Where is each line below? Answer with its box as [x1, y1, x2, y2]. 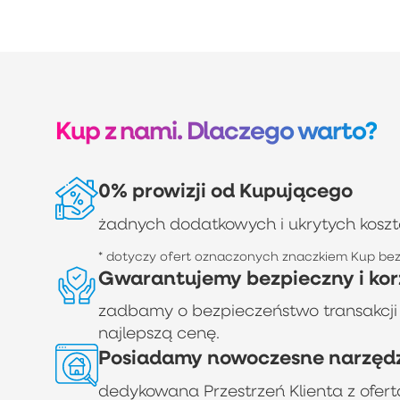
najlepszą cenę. [97, 322, 220, 343]
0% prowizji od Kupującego [97, 177, 353, 204]
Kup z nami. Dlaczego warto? [55, 113, 377, 147]
